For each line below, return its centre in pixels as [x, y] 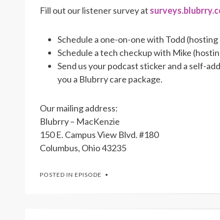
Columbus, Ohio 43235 [83, 148]
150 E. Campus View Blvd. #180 [99, 134]
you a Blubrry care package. [110, 79]
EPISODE [88, 174]
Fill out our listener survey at [95, 10]
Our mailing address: [79, 108]
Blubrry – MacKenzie [80, 121]
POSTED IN [57, 174]
